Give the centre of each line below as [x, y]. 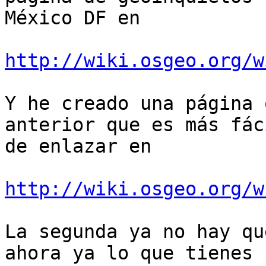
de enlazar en [78, 146]
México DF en [72, 18]
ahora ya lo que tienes [129, 253]
